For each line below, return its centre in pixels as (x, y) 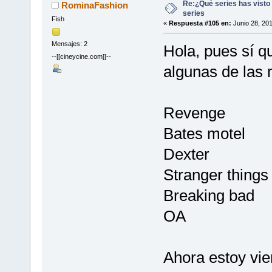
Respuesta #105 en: (200, 23)
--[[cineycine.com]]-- (81, 56)
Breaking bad (209, 196)
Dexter (186, 155)
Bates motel (204, 134)
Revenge (194, 113)
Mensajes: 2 (69, 43)
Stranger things (216, 175)
